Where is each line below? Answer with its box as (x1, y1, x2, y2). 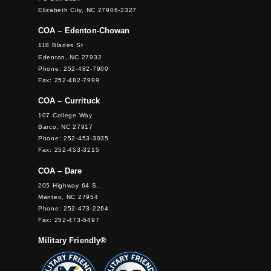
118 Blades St (38, 42, 83, 49)
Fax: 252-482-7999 (38, 76, 100, 83)
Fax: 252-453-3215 (38, 146, 100, 154)
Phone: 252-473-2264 (38, 204, 109, 212)
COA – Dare (38, 166, 82, 175)
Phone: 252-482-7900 (38, 65, 109, 72)
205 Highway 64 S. (38, 181, 99, 189)
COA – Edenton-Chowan (38, 26, 130, 36)
